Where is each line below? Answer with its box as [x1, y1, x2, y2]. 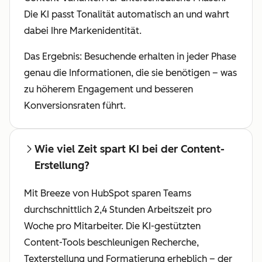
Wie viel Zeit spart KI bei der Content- [35, 143, 225, 156]
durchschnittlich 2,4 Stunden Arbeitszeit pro [24, 204, 212, 216]
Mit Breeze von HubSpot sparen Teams [24, 188, 191, 199]
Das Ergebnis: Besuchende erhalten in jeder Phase [24, 51, 236, 63]
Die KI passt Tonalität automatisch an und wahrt [24, 9, 229, 20]
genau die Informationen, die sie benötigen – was [24, 67, 237, 79]
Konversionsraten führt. [24, 100, 126, 112]
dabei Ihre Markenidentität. [24, 25, 142, 37]
